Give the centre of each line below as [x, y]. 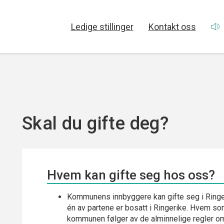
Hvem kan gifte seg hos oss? [131, 175]
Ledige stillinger [102, 26]
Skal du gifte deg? [95, 123]
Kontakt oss [172, 26]
